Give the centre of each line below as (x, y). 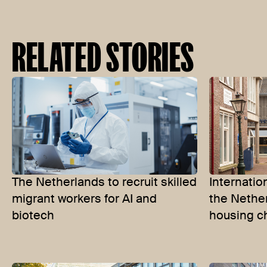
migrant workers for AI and (84, 199)
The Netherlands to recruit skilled (104, 183)
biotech (33, 216)
